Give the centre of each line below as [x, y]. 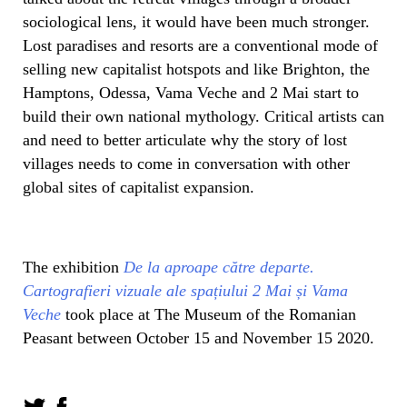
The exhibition [73, 267]
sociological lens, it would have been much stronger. [196, 21]
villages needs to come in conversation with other [186, 163]
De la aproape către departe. [219, 267]
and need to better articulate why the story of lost [185, 139]
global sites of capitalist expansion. [139, 187]
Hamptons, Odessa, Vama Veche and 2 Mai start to [191, 92]
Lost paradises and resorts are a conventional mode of [200, 45]
